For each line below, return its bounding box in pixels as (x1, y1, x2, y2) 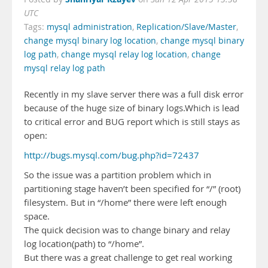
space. (24, 211, 50, 222)
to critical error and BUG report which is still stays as (24, 116, 240, 127)
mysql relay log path (24, 63, 105, 74)
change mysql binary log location (24, 35, 156, 46)
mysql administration (47, 22, 132, 32)
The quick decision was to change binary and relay (24, 224, 230, 236)
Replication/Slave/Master (136, 22, 236, 32)
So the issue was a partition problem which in (24, 169, 211, 181)
